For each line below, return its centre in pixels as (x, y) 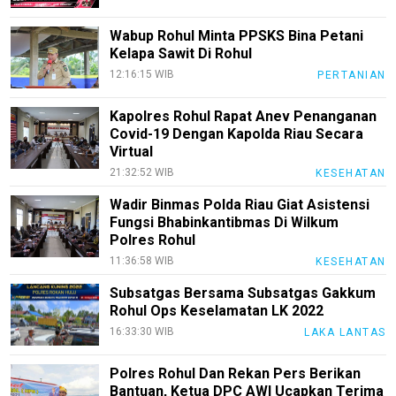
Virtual (132, 152)
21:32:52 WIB (142, 173)
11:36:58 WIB (142, 261)
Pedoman (36, 80)
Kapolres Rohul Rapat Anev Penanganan (244, 117)
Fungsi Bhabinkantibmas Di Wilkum (225, 223)
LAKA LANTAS (345, 333)
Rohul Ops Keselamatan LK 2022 (217, 311)
